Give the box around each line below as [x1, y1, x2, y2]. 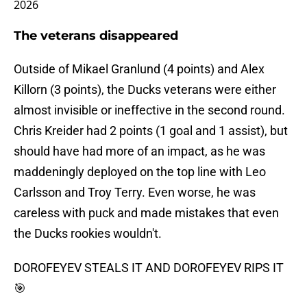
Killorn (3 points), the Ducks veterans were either [14, 82, 276, 97]
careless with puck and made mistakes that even [14, 206, 279, 221]
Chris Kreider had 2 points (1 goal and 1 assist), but [14, 123, 288, 138]
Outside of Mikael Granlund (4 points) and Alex [14, 62, 265, 77]
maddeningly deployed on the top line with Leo [14, 164, 266, 180]
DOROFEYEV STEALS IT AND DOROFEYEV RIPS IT [14, 260, 284, 275]
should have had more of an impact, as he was [14, 144, 265, 159]
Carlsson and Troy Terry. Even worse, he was [14, 185, 256, 200]
